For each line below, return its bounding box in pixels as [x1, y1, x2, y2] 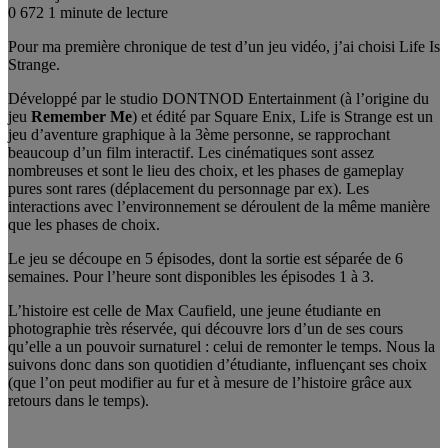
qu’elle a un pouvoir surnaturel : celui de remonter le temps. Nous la [8, 337, 435, 355]
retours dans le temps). [8, 391, 149, 409]
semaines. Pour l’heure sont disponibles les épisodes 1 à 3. [8, 267, 374, 285]
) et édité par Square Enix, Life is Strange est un [132, 107, 433, 125]
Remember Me [31, 107, 132, 125]
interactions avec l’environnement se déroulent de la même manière [8, 197, 430, 215]
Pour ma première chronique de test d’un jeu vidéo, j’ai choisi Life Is [8, 37, 440, 55]
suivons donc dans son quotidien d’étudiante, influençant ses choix [8, 355, 427, 373]
